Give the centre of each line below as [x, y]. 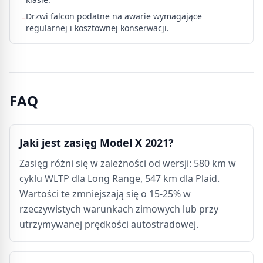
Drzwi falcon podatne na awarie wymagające [114, 16]
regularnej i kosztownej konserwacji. [97, 28]
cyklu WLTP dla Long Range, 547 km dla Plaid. [119, 178]
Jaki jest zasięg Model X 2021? [97, 143]
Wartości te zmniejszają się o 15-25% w [105, 194]
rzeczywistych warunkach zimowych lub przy [119, 209]
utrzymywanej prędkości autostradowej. [109, 224]
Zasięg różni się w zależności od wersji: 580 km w [128, 163]
